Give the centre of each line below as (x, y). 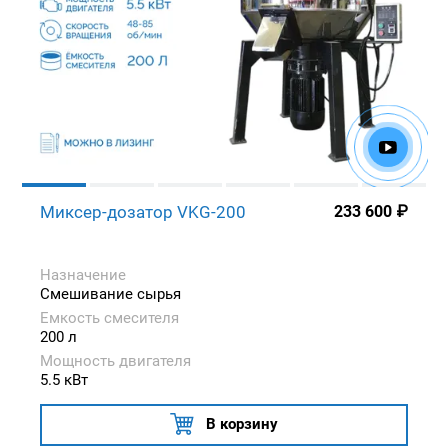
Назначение (83, 274)
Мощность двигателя (115, 360)
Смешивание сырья (110, 293)
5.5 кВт (64, 379)
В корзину (242, 423)
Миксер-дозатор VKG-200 (143, 211)
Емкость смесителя (109, 317)
